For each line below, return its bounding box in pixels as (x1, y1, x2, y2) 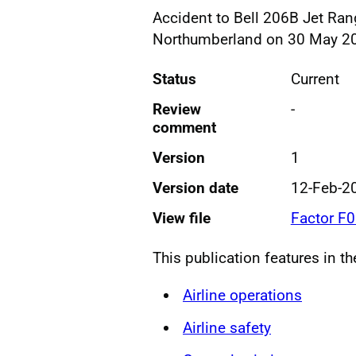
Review (153, 99, 201, 118)
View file (153, 208, 211, 227)
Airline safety (183, 318, 271, 337)
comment (153, 118, 216, 137)
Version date (153, 178, 238, 197)
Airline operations (183, 285, 302, 304)
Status (153, 69, 196, 88)
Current (290, 69, 339, 88)
